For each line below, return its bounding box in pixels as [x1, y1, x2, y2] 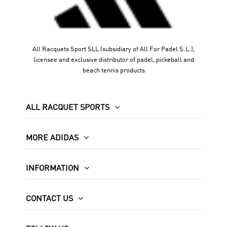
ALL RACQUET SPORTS [25, 104, 109, 112]
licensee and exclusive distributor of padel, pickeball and [33, 57, 194, 64]
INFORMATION [25, 164, 79, 173]
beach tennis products [82, 67, 145, 74]
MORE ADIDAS [25, 134, 79, 143]
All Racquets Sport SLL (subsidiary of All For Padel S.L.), [32, 46, 195, 53]
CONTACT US [25, 195, 73, 203]
